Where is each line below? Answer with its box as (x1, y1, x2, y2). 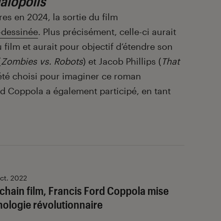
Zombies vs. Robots (1, 55, 83, 67)
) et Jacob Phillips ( (83, 55, 161, 67)
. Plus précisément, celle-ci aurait (38, 26, 176, 37)
